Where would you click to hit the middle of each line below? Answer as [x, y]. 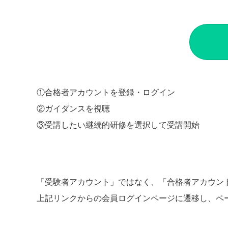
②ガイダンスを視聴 [73, 109]
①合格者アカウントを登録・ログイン [106, 93]
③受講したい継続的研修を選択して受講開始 [118, 125]
